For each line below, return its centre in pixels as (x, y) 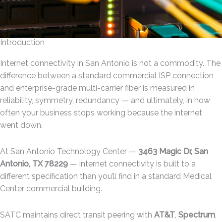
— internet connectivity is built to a (132, 164)
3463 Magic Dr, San (173, 151)
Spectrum (197, 215)
